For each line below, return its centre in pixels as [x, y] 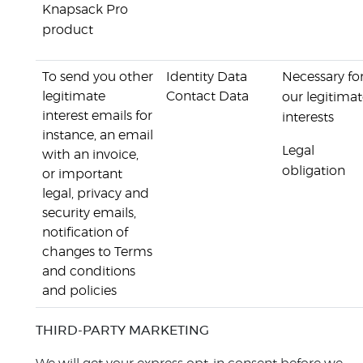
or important [82, 174]
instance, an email [98, 135]
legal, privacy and [96, 194]
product [68, 30]
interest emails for [97, 116]
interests [308, 117]
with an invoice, [90, 155]
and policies [79, 291]
